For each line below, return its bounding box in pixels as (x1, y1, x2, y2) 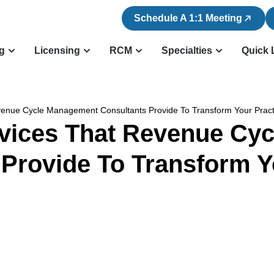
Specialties (161, 45, 212, 56)
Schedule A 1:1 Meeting (134, 13, 243, 23)
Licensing (34, 45, 80, 56)
